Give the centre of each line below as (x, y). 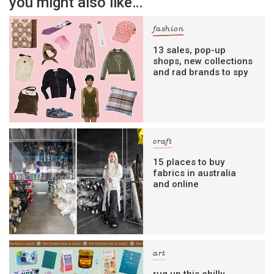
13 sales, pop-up (190, 50)
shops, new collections (203, 61)
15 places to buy (189, 162)
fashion (168, 30)
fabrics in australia (195, 173)
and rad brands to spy (201, 72)
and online (176, 184)
